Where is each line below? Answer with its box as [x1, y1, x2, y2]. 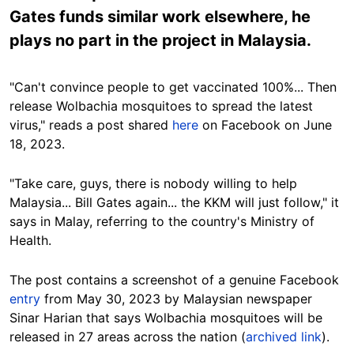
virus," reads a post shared [9, 117, 172, 133]
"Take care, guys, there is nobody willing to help [9, 175, 297, 191]
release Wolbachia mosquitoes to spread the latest [9, 98, 313, 114]
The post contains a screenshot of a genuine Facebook [9, 272, 339, 288]
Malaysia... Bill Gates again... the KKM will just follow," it [9, 194, 339, 210]
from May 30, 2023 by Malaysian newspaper [40, 291, 312, 307]
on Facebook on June [198, 117, 332, 133]
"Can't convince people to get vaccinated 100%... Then [9, 79, 337, 95]
